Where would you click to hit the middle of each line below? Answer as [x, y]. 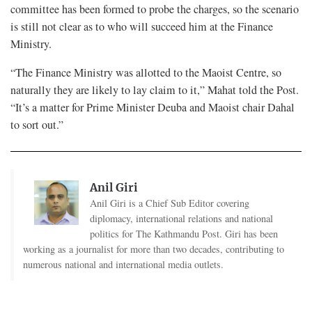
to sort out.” [37, 124]
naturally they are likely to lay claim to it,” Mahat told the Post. [155, 89]
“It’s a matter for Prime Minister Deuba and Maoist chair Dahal [153, 107]
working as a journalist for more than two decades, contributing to [153, 249]
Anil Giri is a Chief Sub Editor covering [169, 203]
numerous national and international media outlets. [123, 264]
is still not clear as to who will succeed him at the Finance [142, 26]
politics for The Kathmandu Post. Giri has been [184, 233]
